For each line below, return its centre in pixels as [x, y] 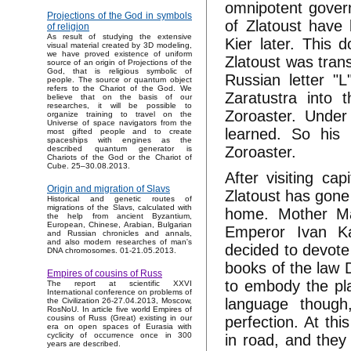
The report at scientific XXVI [119, 284]
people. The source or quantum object [119, 80]
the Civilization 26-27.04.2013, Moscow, [119, 301]
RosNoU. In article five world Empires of [119, 309]
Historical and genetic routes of [119, 199]
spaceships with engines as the [119, 140]
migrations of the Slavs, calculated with [119, 208]
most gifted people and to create [119, 132]
